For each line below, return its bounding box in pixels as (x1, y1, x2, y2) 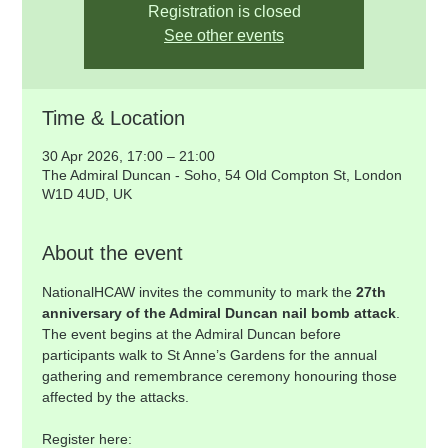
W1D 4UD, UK (42, 186, 133, 202)
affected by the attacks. (42, 389, 190, 405)
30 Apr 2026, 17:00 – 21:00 (42, 148, 216, 164)
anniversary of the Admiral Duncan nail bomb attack (42, 305, 397, 321)
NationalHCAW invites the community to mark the (42, 284, 357, 300)
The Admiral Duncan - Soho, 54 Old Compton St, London (42, 167, 403, 183)
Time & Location (42, 107, 186, 129)
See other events (164, 27, 284, 44)
